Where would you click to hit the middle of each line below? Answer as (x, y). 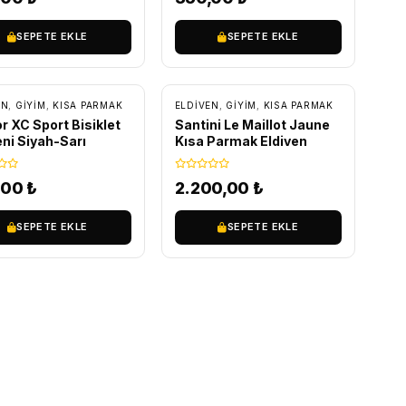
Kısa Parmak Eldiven (241, 140)
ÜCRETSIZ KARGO (237, 63)
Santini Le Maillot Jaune (252, 124)
